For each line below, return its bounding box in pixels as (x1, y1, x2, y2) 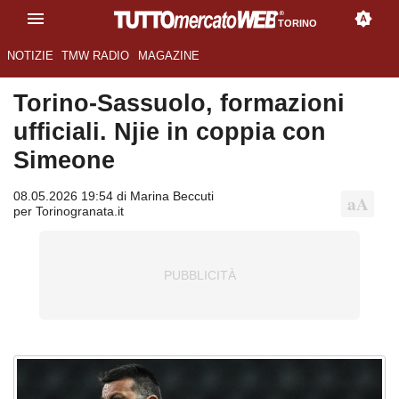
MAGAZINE (137, 49, 199, 63)
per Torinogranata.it (13, 204, 124, 219)
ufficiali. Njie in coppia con (13, 118, 326, 146)
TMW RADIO (61, 49, 130, 63)
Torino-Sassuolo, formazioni (13, 89, 345, 118)
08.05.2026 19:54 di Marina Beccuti (13, 189, 214, 204)
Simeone (13, 146, 115, 175)
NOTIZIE (6, 49, 53, 63)
